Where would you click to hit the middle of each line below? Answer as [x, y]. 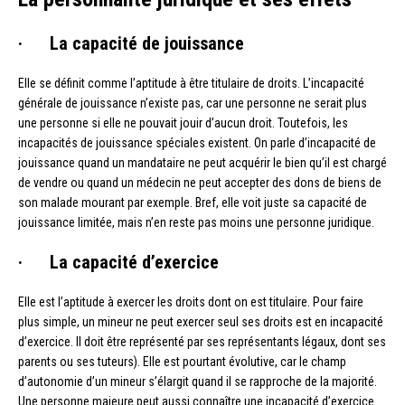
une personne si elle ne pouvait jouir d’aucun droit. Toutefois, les [183, 123]
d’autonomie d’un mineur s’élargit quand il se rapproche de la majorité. [198, 382]
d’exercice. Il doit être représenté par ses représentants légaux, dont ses [202, 342]
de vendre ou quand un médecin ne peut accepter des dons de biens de [200, 183]
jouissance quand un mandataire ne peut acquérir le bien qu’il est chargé [202, 163]
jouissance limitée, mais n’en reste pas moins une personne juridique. [196, 223]
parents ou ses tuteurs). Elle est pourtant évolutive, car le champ [182, 362]
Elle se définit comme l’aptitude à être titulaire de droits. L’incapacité [191, 84]
